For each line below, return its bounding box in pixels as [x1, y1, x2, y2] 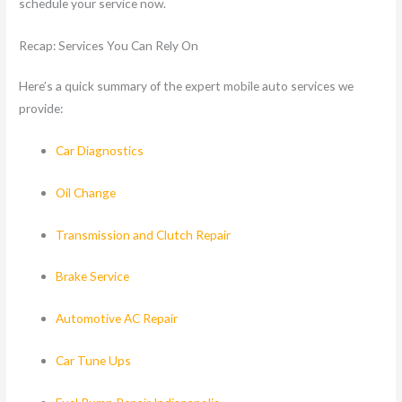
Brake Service [56, 268, 130, 284]
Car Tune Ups [56, 353, 132, 369]
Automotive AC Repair [56, 310, 179, 327]
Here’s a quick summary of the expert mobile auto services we [19, 77, 354, 93]
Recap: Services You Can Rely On [19, 37, 199, 53]
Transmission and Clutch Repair [56, 226, 232, 242]
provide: [19, 100, 64, 116]
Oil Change [56, 184, 117, 200]
